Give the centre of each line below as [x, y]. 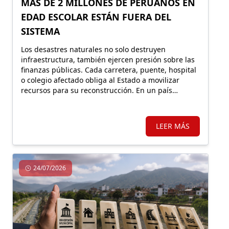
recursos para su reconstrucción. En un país [97, 90]
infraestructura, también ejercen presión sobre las [108, 59]
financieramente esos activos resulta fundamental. [108, 110]
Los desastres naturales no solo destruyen [93, 49]
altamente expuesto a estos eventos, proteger [99, 100]
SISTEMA [40, 31]
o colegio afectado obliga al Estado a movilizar [100, 80]
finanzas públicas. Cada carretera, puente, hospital [109, 70]
